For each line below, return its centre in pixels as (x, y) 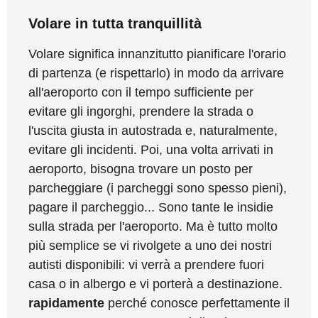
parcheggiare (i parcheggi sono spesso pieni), (158, 188)
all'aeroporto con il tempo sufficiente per (141, 92)
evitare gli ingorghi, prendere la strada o (141, 111)
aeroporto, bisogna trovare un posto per (141, 169)
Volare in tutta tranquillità (115, 23)
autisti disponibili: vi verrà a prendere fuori (146, 264)
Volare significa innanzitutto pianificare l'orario (157, 54)
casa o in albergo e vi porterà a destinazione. (155, 284)
